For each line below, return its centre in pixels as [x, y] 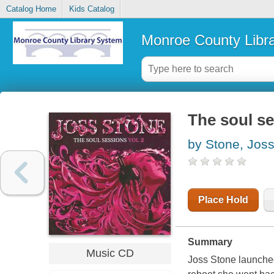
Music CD [110, 253]
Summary [210, 242]
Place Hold [223, 200]
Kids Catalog [91, 9]
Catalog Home [31, 9]
